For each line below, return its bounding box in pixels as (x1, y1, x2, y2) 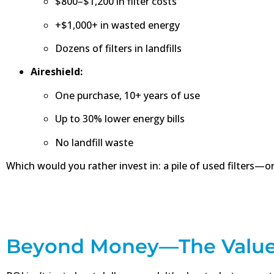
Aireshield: (31, 65, 83, 79)
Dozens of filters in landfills (55, 41, 182, 55)
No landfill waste (55, 135, 133, 149)
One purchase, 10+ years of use (55, 88, 200, 102)
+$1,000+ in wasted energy (55, 18, 180, 32)
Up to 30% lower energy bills (55, 112, 185, 126)
